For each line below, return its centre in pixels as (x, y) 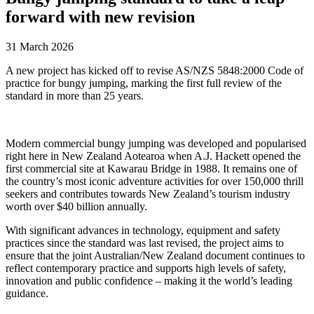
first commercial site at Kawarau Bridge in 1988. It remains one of (151, 169)
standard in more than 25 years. (75, 96)
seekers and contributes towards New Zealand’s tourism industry (148, 194)
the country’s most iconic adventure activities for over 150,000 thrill (155, 182)
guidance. (27, 294)
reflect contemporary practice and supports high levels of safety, (146, 268)
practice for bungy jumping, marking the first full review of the (144, 83)
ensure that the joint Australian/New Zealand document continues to (155, 256)
